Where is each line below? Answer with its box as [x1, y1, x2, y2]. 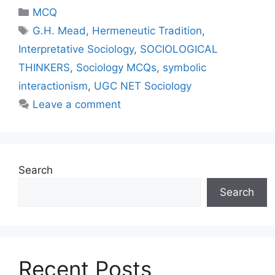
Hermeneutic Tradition [92, 24, 203, 37]
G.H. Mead [33, 24, 87, 37]
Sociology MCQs [76, 61, 157, 74]
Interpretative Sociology [18, 42, 134, 55]
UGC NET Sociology [94, 79, 192, 92]
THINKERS [18, 61, 70, 74]
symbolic [163, 61, 206, 74]
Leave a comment [33, 98, 122, 110]
